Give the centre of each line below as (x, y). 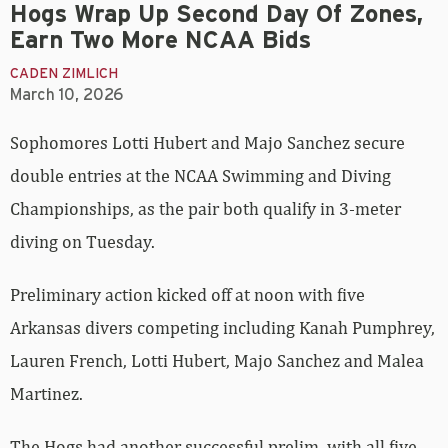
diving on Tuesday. (82, 241)
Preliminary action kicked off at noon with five (187, 294)
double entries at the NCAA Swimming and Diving (200, 175)
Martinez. (46, 393)
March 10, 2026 (66, 94)
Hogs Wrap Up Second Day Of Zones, (217, 14)
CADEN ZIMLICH (64, 73)
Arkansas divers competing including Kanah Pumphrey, (222, 327)
